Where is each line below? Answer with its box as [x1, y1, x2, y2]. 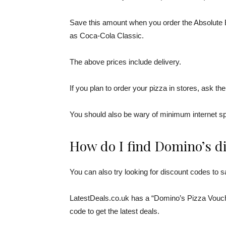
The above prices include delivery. [70, 58, 181, 66]
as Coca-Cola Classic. [70, 31, 144, 40]
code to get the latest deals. [70, 207, 159, 215]
